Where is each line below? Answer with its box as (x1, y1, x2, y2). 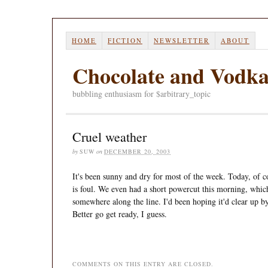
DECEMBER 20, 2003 (104, 147, 170, 156)
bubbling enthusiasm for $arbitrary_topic (72, 87, 211, 99)
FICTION (107, 35, 142, 45)
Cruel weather (72, 127, 147, 145)
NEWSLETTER (153, 35, 209, 45)
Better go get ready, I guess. (72, 208, 167, 220)
